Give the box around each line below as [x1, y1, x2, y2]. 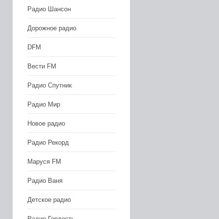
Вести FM [27, 62, 56, 70]
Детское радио [27, 196, 71, 203]
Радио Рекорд [27, 138, 69, 146]
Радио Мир [27, 100, 60, 108]
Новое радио [27, 119, 65, 127]
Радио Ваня [27, 176, 63, 184]
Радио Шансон [27, 5, 71, 13]
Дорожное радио [27, 24, 76, 32]
